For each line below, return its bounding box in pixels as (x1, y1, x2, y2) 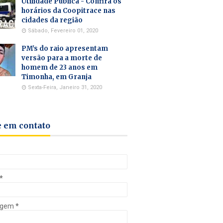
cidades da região (21, 15, 83, 24)
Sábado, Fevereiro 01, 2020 (28, 27, 98, 34)
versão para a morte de (21, 53, 102, 62)
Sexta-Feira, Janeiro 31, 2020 (28, 84, 102, 91)
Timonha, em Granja (21, 72, 92, 81)
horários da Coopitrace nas (21, 6, 115, 15)
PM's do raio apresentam (21, 44, 108, 53)
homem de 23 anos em (21, 63, 98, 72)
